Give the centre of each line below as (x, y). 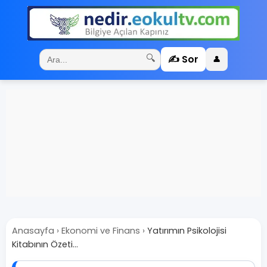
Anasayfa (33, 231)
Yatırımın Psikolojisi (187, 231)
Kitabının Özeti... (45, 244)
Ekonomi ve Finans (101, 231)
